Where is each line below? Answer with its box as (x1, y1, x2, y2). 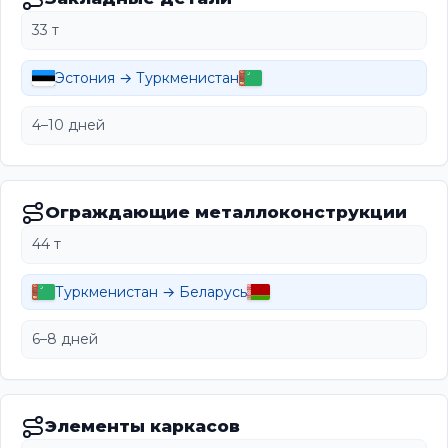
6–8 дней (32, 330, 98, 349)
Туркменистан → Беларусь (55, 283, 247, 302)
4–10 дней (32, 116, 105, 135)
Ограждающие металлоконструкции (45, 202, 407, 223)
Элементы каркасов (45, 416, 240, 437)
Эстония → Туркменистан (55, 69, 239, 88)
